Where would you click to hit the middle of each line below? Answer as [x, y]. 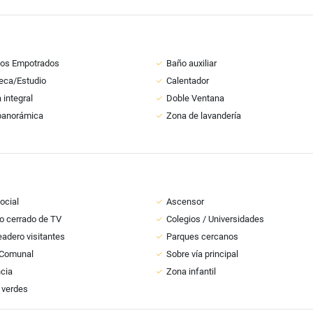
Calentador [188, 81]
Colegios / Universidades [215, 219]
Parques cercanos [202, 236]
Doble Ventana [195, 98]
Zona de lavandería [204, 116]
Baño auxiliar [191, 63]
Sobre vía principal [202, 254]
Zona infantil [191, 271]
